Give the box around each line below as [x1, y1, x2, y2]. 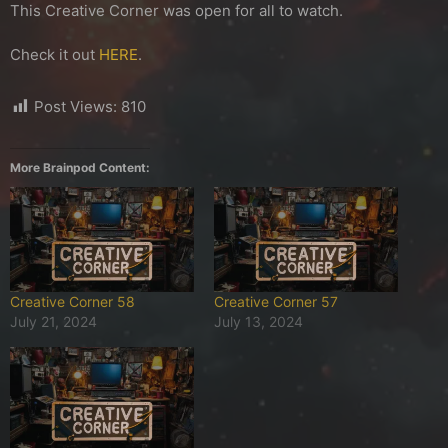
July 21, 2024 [10, 313, 97, 331]
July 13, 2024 [214, 313, 303, 331]
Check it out [10, 45, 99, 65]
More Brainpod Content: [10, 160, 150, 176]
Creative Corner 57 [214, 293, 338, 311]
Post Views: [34, 97, 117, 117]
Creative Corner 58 [10, 293, 135, 311]
